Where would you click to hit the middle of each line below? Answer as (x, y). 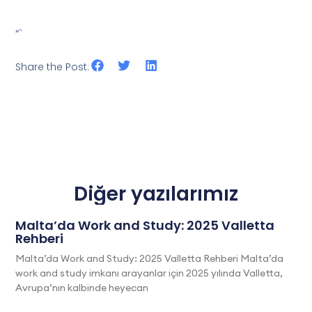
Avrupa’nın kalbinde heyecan (82, 287)
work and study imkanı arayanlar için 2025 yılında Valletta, (149, 273)
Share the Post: (53, 67)
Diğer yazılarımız (156, 194)
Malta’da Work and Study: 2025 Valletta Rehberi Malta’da (150, 258)
